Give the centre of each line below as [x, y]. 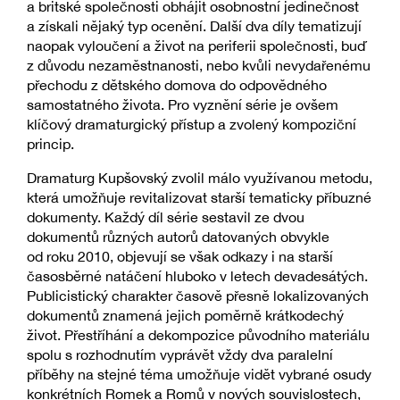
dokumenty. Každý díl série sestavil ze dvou [166, 217]
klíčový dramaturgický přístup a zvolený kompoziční [192, 124]
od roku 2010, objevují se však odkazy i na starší [180, 256]
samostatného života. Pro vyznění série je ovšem [183, 104]
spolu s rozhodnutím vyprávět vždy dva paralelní [180, 354]
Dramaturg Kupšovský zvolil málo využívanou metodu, [200, 177]
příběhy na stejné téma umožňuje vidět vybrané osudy [199, 374]
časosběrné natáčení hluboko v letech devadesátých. [197, 275]
